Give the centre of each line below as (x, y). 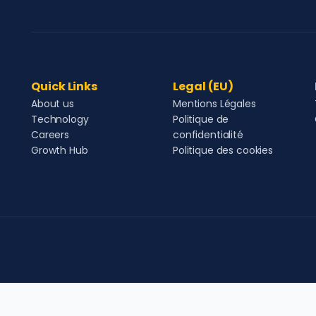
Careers (50, 135)
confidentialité (208, 135)
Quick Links (65, 86)
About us (53, 104)
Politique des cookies (223, 150)
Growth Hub (60, 150)
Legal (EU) (203, 86)
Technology (60, 119)
